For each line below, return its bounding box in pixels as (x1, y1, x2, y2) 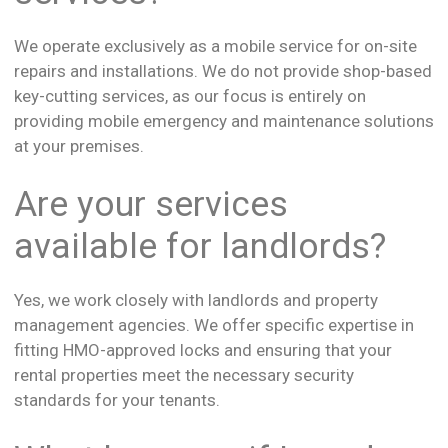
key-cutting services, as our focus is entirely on (14, 85, 366, 106)
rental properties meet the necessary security (14, 365, 354, 386)
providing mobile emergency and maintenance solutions (14, 110, 434, 131)
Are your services (14, 184, 288, 226)
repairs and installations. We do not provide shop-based (14, 60, 432, 81)
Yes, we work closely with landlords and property (14, 290, 378, 311)
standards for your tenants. (14, 390, 220, 411)
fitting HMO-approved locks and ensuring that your (14, 340, 392, 361)
